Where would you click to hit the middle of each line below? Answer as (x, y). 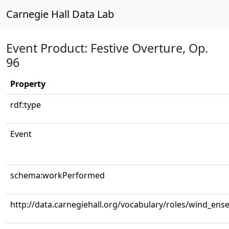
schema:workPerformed (58, 175)
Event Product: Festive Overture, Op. (107, 48)
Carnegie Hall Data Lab (60, 14)
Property (28, 84)
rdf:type (26, 105)
